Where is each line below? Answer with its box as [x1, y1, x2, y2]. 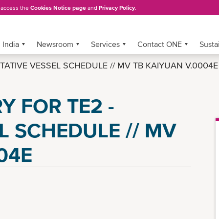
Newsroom [37, 40, 73, 48]
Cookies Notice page [30, 4, 86, 11]
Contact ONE [137, 40, 182, 48]
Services [91, 40, 120, 48]
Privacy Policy [99, 4, 135, 11]
